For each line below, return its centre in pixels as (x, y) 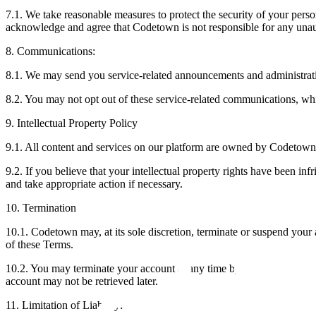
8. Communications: (50, 51)
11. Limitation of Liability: (64, 305)
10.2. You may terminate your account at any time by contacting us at (159, 268)
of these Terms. (39, 244)
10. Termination (41, 207)
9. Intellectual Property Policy (72, 123)
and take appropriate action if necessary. (94, 183)
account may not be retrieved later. (82, 281)
